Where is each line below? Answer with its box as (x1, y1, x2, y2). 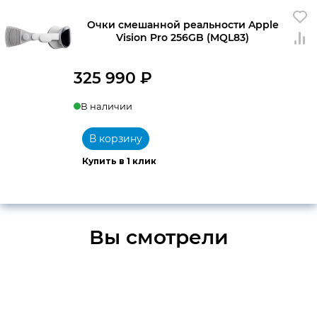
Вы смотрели (88, 224, 229, 249)
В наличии (81, 100, 132, 112)
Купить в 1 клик (82, 155, 156, 166)
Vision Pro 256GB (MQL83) (116, 30, 249, 44)
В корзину (89, 132, 142, 145)
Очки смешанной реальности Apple (86, 18, 279, 31)
